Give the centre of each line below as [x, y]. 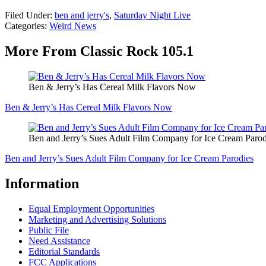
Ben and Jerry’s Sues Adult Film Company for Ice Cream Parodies [129, 159]
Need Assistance [59, 241]
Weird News [73, 26]
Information [42, 184]
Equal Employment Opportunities [91, 209]
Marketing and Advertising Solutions [97, 220]
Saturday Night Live [152, 15]
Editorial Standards [64, 252]
